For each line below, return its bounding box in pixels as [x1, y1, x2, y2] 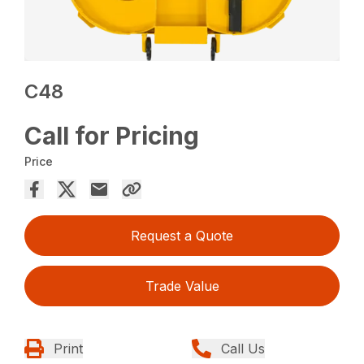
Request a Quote [131, 227, 233, 244]
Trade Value [145, 277, 219, 294]
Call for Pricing [24, 120, 200, 150]
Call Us [221, 340, 265, 357]
